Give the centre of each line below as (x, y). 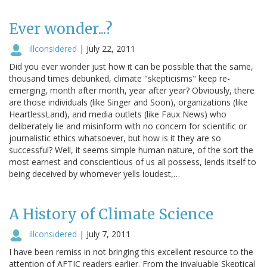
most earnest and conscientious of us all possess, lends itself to (133, 162)
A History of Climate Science (111, 214)
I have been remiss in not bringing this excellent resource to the (131, 252)
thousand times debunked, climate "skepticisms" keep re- (119, 78)
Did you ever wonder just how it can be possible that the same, (131, 66)
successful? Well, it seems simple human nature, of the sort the (131, 150)
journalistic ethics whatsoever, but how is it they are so (115, 138)
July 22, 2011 (111, 48)
